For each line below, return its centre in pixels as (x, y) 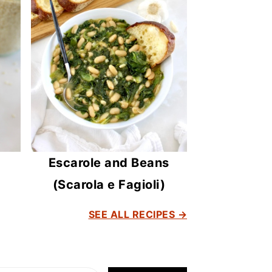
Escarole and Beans (109, 163)
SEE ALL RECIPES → (138, 215)
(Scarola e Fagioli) (109, 185)
